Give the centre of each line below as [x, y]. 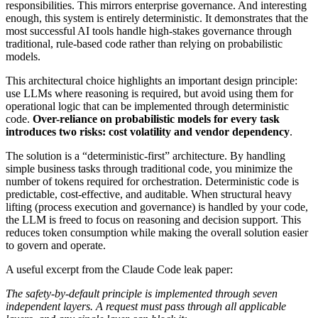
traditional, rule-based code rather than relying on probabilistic [144, 43]
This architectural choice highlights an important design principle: [152, 80]
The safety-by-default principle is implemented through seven [142, 293]
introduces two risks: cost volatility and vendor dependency [148, 131]
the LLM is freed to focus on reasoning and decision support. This [153, 219]
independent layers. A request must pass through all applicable [146, 306]
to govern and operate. [56, 245]
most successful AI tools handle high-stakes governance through [149, 31]
